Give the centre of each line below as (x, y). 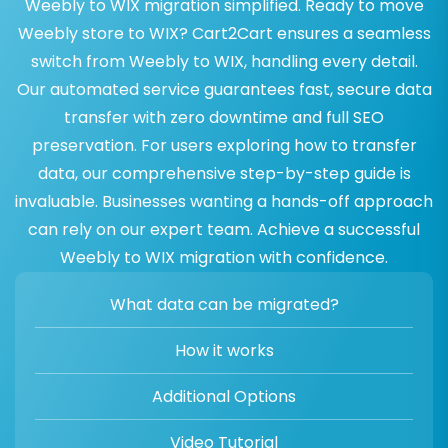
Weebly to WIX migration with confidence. (224, 258)
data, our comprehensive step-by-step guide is (224, 174)
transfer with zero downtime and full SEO (224, 118)
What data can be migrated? (224, 305)
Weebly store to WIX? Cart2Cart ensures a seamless (224, 34)
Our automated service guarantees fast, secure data (224, 90)
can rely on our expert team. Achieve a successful (224, 230)
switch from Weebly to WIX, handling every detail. (224, 62)
